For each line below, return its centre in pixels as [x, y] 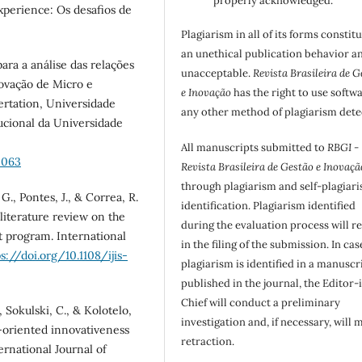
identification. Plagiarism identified [269, 206]
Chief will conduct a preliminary [261, 303]
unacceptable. [217, 74]
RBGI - [343, 148]
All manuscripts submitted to [255, 148]
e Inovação [206, 93]
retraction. [208, 342]
